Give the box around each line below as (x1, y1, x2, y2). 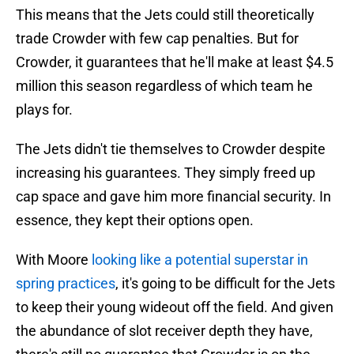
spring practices (16, 275, 115, 292)
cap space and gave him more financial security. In (16, 188, 331, 205)
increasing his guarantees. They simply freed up (16, 164, 315, 182)
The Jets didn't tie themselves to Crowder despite (16, 141, 326, 158)
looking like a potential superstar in (92, 251, 308, 269)
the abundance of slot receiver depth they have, (16, 322, 313, 340)
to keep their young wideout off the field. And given (16, 299, 333, 316)
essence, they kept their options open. (16, 212, 254, 229)
